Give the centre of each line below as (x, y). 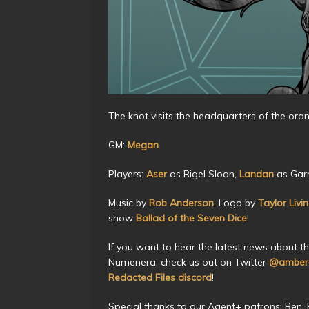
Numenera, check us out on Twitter (189, 262)
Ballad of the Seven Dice (191, 218)
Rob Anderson (181, 202)
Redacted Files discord (160, 277)
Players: (127, 173)
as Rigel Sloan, (203, 173)
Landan (257, 173)
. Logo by (236, 202)
